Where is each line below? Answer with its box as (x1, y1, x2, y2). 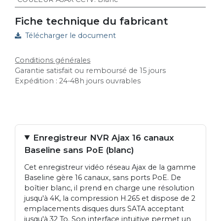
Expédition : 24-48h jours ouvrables (15, 76, 141, 85)
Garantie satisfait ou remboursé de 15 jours (15, 66, 166, 75)
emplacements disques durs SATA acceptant (24, 204, 184, 213)
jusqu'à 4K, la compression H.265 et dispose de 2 (24, 193, 196, 203)
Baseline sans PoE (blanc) (24, 145, 135, 155)
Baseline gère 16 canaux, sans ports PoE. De (24, 173, 182, 182)
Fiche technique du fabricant (15, 15, 169, 27)
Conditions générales (15, 55, 91, 65)
